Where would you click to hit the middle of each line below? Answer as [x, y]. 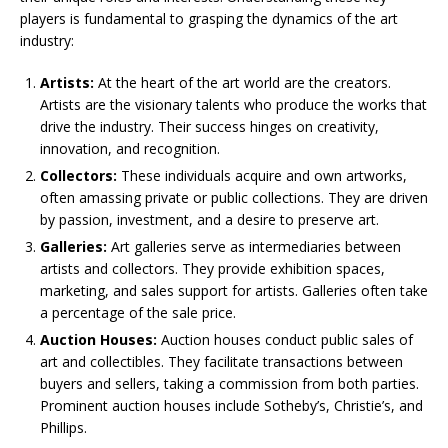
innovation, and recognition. [130, 149]
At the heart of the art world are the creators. [242, 83]
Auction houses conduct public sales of [285, 340]
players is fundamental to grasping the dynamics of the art [209, 19]
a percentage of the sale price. [138, 313]
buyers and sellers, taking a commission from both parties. [229, 384]
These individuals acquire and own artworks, [262, 176]
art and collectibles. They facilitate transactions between [221, 362]
